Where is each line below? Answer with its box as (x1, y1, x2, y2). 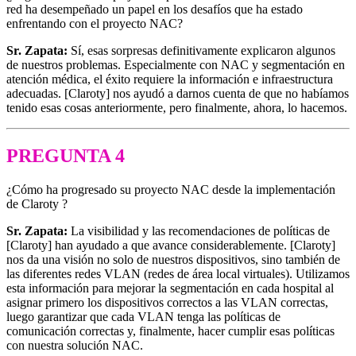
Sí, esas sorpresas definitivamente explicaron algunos (68, 43, 335, 57)
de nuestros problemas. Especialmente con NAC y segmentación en (6, 57, 345, 72)
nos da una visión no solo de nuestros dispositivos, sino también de (6, 252, 340, 266)
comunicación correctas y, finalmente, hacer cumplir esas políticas (6, 323, 335, 338)
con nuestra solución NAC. (6, 338, 143, 352)
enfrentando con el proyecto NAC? (6, 16, 183, 30)
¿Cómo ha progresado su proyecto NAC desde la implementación (6, 182, 335, 196)
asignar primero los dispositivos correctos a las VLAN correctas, (6, 295, 328, 309)
